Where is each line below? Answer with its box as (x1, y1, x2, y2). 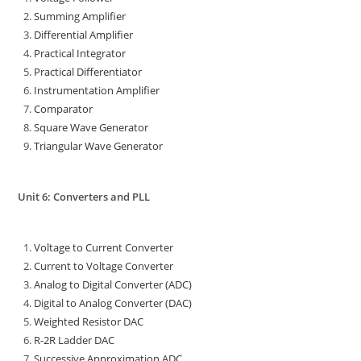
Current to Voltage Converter (34, 259, 174, 274)
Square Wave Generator (34, 120, 149, 135)
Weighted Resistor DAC (34, 314, 144, 330)
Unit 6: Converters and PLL (18, 189, 151, 205)
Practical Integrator (34, 46, 127, 61)
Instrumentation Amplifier (34, 83, 160, 98)
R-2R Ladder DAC (34, 333, 115, 348)
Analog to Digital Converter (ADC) (34, 277, 193, 293)
